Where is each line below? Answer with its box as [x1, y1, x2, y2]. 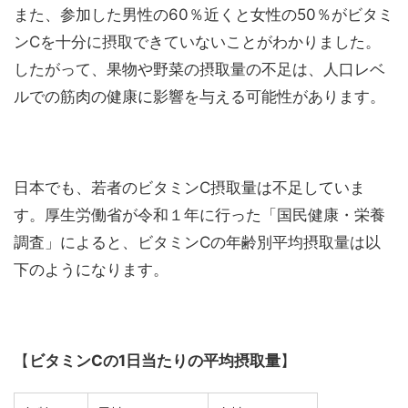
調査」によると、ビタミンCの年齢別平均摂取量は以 [14, 233, 381, 252]
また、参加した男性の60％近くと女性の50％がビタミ [14, 5, 393, 25]
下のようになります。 [14, 260, 168, 280]
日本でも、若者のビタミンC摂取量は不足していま [14, 178, 365, 198]
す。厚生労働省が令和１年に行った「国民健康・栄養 [14, 206, 385, 225]
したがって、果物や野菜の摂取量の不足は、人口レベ [14, 60, 385, 79]
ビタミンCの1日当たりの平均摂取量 [29, 352, 280, 371]
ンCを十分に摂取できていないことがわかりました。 [14, 33, 381, 52]
